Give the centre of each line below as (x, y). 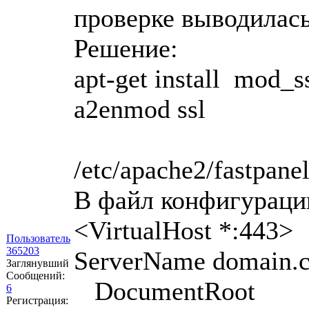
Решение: (126, 48)
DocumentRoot (165, 291)
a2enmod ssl (140, 109)
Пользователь (38, 238)
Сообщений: (36, 275)
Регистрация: (37, 300)
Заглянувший (38, 263)
